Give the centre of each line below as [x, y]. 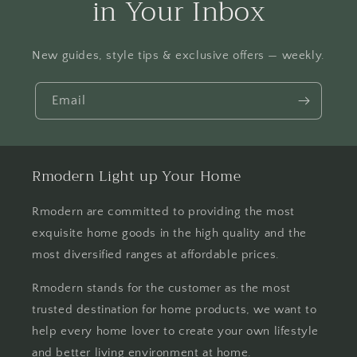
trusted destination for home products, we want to [175, 310]
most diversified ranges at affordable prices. [156, 255]
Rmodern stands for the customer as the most [161, 288]
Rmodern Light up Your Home [137, 176]
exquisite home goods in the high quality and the [169, 233]
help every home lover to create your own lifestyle [176, 331]
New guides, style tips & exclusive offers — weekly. [178, 55]
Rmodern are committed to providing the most [163, 212]
